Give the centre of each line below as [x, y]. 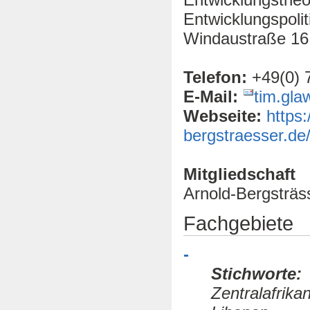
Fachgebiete [238, 223]
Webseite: [222, 116]
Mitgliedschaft [239, 174]
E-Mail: [211, 96]
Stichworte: [256, 274]
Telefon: [215, 77]
